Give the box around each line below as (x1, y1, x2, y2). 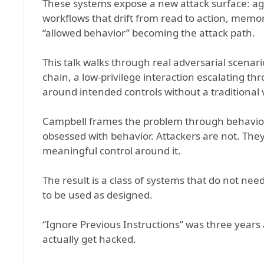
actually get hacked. (42, 232, 136, 246)
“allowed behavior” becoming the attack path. (42, 26, 255, 39)
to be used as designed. (42, 188, 153, 202)
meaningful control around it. (42, 144, 181, 157)
